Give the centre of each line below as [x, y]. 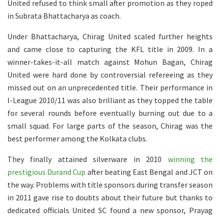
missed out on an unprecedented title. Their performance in [110, 87]
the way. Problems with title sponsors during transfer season [110, 184]
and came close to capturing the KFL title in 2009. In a [110, 49]
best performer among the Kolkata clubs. [77, 138]
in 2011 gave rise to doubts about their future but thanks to [110, 197]
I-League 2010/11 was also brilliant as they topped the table [110, 100]
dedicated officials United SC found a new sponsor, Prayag [110, 210]
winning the [190, 159]
